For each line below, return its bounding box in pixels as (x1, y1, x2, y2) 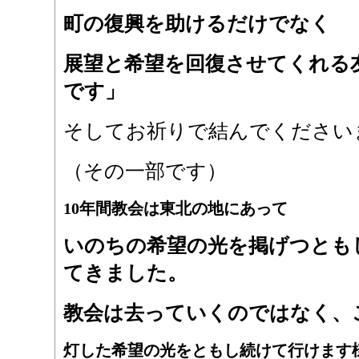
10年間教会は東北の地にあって (63, 200, 288, 217)
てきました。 (63, 261, 188, 284)
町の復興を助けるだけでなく (63, 12, 331, 34)
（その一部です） (63, 159, 227, 182)
